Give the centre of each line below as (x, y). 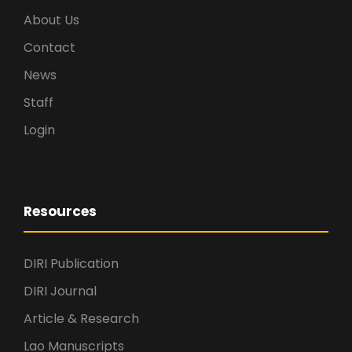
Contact (49, 47)
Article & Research (81, 318)
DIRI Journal (60, 291)
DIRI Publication (71, 263)
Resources (60, 211)
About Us (51, 20)
